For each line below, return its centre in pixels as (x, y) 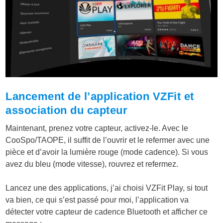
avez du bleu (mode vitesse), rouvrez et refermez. (92, 164)
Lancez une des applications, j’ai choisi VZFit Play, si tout (107, 188)
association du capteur (67, 110)
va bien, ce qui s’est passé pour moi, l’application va (97, 200)
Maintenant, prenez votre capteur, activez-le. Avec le (97, 128)
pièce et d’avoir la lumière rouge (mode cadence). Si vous (107, 152)
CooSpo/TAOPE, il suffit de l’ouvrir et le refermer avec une (108, 140)
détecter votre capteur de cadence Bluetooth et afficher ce (107, 212)
